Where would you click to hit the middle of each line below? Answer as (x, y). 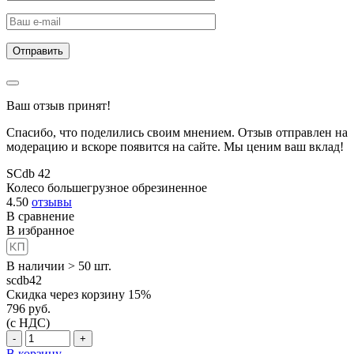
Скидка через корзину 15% (79, 294)
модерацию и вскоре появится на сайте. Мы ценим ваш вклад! (175, 146)
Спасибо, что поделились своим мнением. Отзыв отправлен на (177, 132)
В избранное (40, 230)
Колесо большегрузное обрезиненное (107, 187)
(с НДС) (28, 322)
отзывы (52, 201)
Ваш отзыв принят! (58, 105)
